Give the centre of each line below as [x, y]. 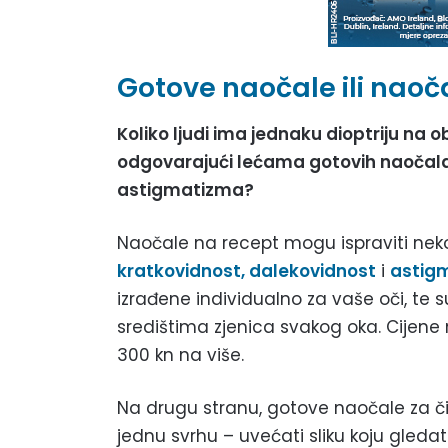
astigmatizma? [185, 189]
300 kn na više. [180, 354]
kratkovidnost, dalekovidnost [246, 270]
